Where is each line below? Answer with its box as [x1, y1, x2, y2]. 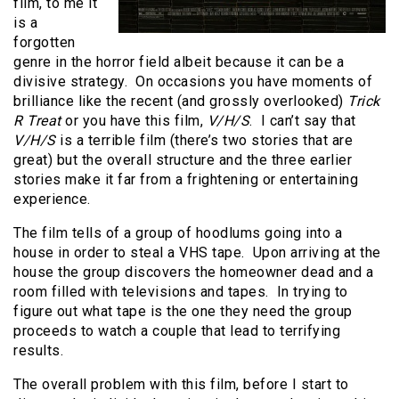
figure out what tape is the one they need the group [13, 303, 353, 321]
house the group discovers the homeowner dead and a [13, 264, 373, 281]
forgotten [13, 34, 76, 52]
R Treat [13, 112, 61, 130]
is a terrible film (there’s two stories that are [55, 132, 353, 150]
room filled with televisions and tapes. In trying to [13, 283, 348, 301]
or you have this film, [61, 112, 208, 130]
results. [13, 342, 63, 360]
